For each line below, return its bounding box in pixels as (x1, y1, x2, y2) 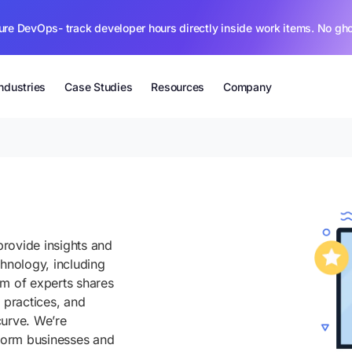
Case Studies (64, 79, 133, 93)
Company (223, 79, 272, 93)
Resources (151, 79, 205, 93)
